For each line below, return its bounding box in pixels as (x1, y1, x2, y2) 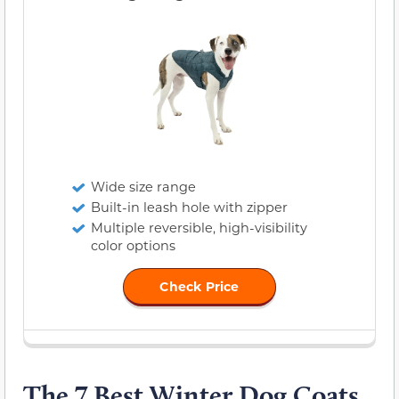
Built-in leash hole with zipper (91, 198, 288, 216)
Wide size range (91, 177, 196, 195)
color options (91, 236, 175, 254)
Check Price (159, 277, 240, 295)
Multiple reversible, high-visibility (91, 218, 307, 236)
